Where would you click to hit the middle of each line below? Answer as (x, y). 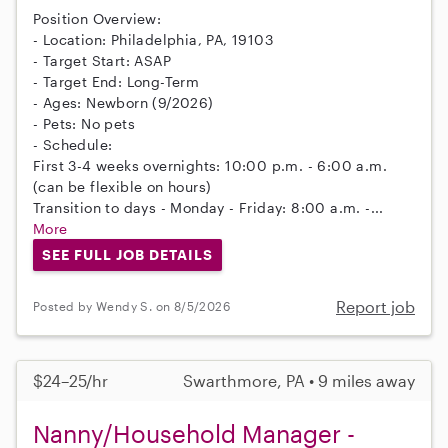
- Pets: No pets (84, 124)
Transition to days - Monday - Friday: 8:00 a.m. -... (208, 208)
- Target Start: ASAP (102, 61)
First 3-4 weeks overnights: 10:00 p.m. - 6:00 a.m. (210, 166)
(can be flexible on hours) (122, 187)
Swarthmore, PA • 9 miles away (299, 380)
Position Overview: (97, 19)
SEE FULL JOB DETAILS (127, 255)
